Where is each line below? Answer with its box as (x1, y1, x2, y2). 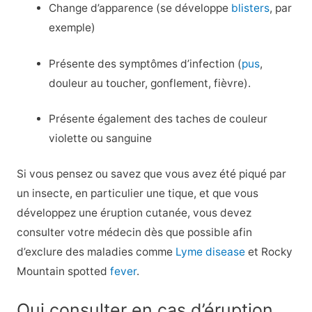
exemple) (49, 21, 96, 35)
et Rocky (244, 245, 292, 259)
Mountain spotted (16, 265, 110, 279)
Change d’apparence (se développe (49, 1, 232, 15)
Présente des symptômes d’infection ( (49, 56, 242, 70)
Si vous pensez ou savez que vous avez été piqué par (16, 167, 286, 181)
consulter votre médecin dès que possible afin (16, 226, 252, 240)
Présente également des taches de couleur (49, 111, 268, 125)
